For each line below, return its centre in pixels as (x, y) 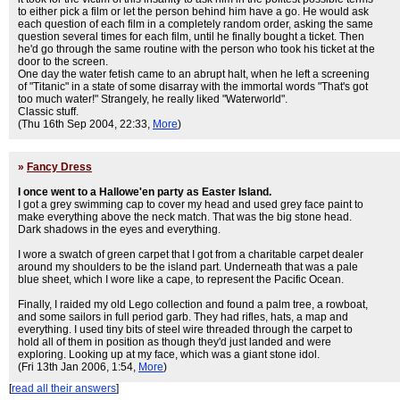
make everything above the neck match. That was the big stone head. (185, 217)
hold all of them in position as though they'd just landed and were (175, 342)
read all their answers (64, 388)
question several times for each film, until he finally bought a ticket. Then (191, 37)
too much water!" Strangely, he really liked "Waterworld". (153, 99)
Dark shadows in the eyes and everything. (119, 229)
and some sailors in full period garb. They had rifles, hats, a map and (183, 317)
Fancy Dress (59, 167)
